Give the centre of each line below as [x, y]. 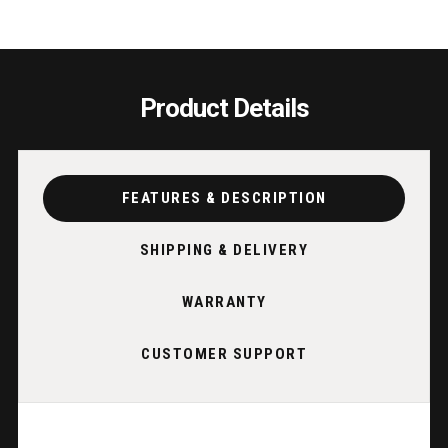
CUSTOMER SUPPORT [224, 354]
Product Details [224, 107]
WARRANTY [224, 302]
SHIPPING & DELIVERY [224, 250]
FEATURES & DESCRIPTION [224, 198]
